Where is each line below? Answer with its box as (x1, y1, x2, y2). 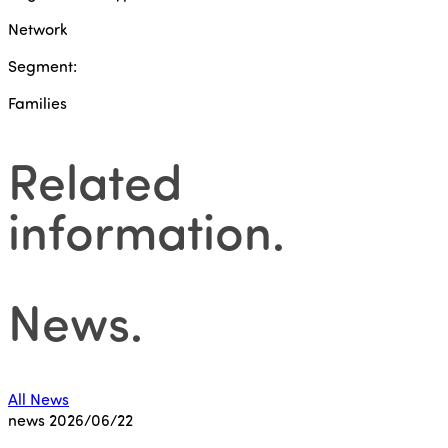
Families (8, 92, 67, 113)
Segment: (8, 55, 77, 76)
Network (8, 18, 67, 39)
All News (8, 387, 69, 409)
